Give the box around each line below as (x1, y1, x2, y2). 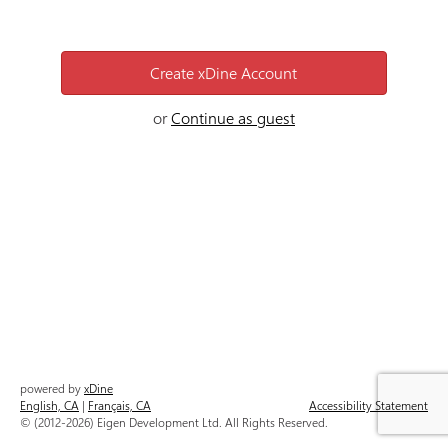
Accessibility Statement (309, 397, 428, 413)
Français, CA (88, 397, 151, 413)
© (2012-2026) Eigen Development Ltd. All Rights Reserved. (20, 414, 328, 430)
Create (150, 62, 199, 83)
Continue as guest (171, 107, 295, 128)
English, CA (20, 397, 79, 413)
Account (237, 62, 298, 83)
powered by (20, 380, 84, 396)
